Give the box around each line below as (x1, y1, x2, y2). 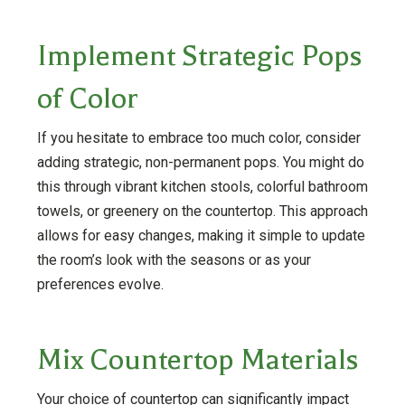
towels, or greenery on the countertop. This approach (36, 202, 368, 220)
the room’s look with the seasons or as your (36, 250, 311, 268)
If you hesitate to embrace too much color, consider (36, 128, 361, 146)
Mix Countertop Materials (36, 342, 359, 376)
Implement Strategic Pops (36, 38, 363, 72)
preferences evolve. (36, 275, 164, 293)
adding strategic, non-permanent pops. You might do (36, 153, 364, 171)
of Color (36, 80, 138, 115)
